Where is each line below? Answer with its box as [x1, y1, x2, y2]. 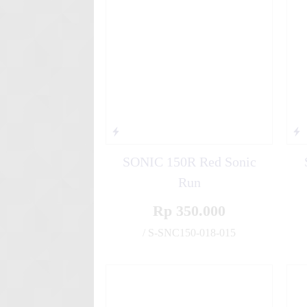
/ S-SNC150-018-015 [143, 227, 236, 238]
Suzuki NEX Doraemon [156, 1, 274, 15]
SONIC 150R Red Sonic [122, 154, 256, 169]
